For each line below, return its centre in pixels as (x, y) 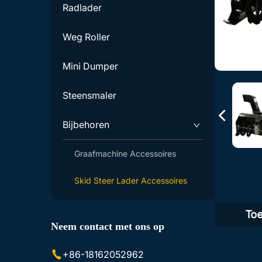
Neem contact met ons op (108, 226)
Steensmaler (89, 95)
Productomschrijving (148, 215)
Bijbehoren (86, 124)
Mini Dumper (90, 66)
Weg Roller (86, 37)
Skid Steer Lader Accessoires (131, 180)
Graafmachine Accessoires (125, 153)
